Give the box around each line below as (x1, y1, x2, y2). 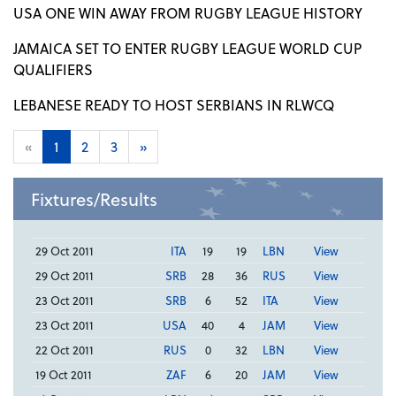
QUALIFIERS (13, 59, 93, 80)
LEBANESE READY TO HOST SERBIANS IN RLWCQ (13, 95, 334, 116)
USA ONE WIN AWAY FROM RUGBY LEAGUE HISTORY (13, 3, 362, 24)
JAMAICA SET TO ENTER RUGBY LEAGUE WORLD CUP (13, 38, 362, 59)
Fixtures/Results (31, 186, 157, 213)
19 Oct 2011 (34, 366, 92, 384)
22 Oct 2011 (34, 341, 94, 359)
